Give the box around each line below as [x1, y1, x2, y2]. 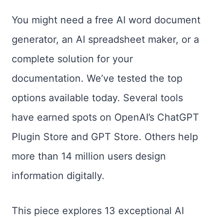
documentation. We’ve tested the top [12, 73, 182, 84]
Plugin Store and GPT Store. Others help [12, 131, 198, 143]
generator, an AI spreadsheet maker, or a [12, 34, 199, 45]
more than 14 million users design [12, 150, 166, 162]
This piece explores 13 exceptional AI [12, 205, 184, 217]
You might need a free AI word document [12, 14, 200, 26]
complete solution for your [12, 53, 133, 65]
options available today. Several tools [12, 92, 183, 104]
